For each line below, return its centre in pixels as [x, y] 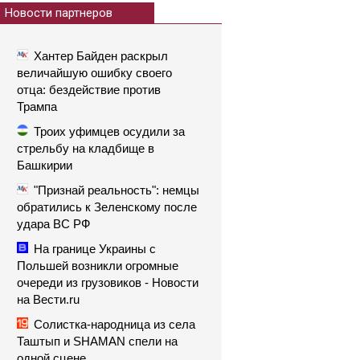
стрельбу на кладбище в [86, 148]
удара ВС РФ [53, 224]
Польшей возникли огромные [98, 266]
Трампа [37, 106]
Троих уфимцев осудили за [109, 131]
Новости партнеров [59, 13]
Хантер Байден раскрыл [101, 56]
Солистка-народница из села [115, 324]
